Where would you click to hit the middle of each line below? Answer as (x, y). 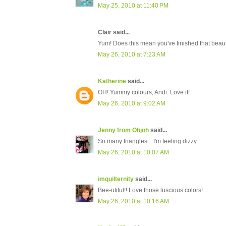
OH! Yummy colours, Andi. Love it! (144, 93)
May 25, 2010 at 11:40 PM (133, 6)
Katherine (112, 81)
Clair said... (114, 33)
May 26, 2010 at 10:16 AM (133, 202)
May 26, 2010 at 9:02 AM (132, 104)
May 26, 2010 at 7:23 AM (132, 55)
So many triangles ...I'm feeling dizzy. (148, 142)
